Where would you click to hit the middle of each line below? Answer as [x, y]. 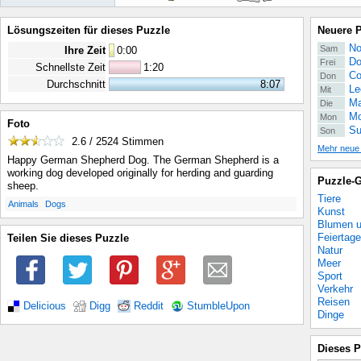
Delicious [45, 306]
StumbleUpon [218, 306]
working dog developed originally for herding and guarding [140, 173]
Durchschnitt [76, 84]
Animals [23, 204]
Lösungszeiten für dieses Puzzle [89, 30]
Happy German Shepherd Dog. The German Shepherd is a [143, 160]
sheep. [23, 186]
